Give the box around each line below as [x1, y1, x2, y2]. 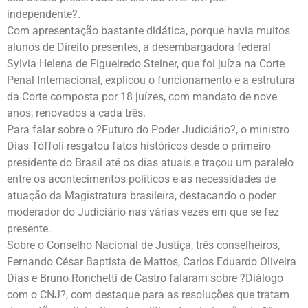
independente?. [7, 7, 80, 21]
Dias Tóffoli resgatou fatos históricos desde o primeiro [7, 139, 271, 153]
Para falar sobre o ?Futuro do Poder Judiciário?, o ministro [7, 122, 289, 136]
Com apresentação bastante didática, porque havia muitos [7, 23, 290, 37]
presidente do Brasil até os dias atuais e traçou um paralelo [7, 155, 294, 169]
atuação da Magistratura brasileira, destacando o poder [7, 188, 276, 202]
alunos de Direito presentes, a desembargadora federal [7, 40, 271, 54]
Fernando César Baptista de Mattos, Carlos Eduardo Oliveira [7, 254, 296, 268]
